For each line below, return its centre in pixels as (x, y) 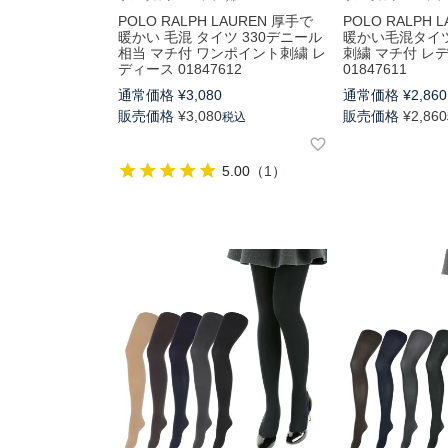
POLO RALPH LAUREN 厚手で (215, 21)
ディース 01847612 (180, 69)
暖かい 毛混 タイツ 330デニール (220, 37)
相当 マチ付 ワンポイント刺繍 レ (222, 53)
